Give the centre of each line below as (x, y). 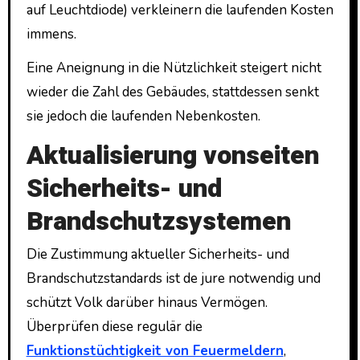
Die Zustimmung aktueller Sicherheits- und (157, 255)
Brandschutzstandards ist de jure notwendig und (173, 279)
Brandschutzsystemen (158, 222)
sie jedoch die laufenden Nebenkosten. (143, 117)
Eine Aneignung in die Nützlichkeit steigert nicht (174, 68)
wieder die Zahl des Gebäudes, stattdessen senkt (172, 92)
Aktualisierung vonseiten (172, 156)
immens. (53, 34)
